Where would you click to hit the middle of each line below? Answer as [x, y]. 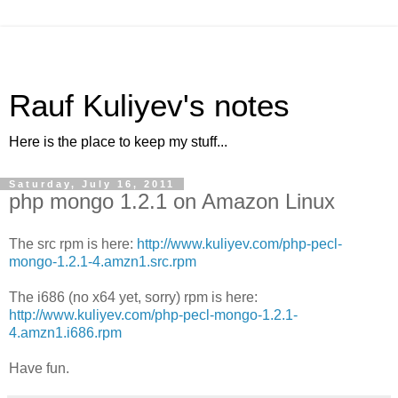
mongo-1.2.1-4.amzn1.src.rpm [103, 261]
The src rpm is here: [73, 243]
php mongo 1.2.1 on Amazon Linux [172, 201]
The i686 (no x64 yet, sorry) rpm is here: [133, 297]
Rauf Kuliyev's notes [149, 106]
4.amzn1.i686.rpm [65, 332]
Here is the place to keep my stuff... [118, 142]
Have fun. [39, 368]
